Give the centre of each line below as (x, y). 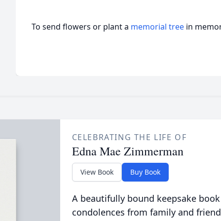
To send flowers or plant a (81, 27)
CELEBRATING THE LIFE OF (129, 137)
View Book (97, 172)
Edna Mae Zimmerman (128, 151)
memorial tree (157, 27)
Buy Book (145, 172)
